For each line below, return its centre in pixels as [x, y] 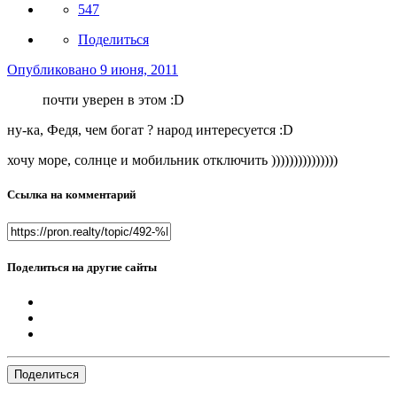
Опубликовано [54, 70]
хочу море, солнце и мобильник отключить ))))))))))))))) [172, 160]
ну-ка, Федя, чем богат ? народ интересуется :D [150, 130]
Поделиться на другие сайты [82, 267]
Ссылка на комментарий [71, 195]
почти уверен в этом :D [113, 100]
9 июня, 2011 [139, 70]
